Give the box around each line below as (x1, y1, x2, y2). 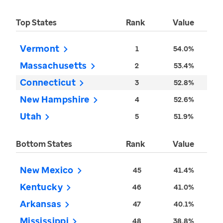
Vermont (20, 42, 60, 55)
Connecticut (20, 76, 76, 89)
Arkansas (20, 198, 61, 210)
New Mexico (20, 164, 74, 176)
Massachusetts (20, 59, 87, 72)
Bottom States (16, 138, 72, 150)
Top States (16, 17, 57, 28)
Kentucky (20, 181, 63, 193)
